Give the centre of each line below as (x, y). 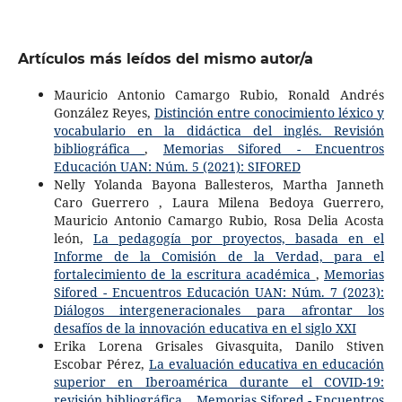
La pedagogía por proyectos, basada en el (239, 238)
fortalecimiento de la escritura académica (184, 274)
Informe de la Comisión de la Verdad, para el (219, 256)
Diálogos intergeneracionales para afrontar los (219, 310)
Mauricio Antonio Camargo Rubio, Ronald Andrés (219, 94)
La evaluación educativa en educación (267, 363)
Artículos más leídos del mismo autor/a (165, 58)
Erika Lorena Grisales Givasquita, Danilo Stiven (219, 345)
